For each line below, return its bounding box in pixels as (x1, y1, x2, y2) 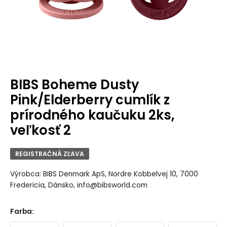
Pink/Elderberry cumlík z (10, 90, 170, 109)
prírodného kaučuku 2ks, (10, 105, 175, 124)
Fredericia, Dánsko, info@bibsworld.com (10, 180, 147, 191)
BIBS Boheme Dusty (10, 75, 139, 94)
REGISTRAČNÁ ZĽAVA (15, 149, 84, 158)
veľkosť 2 (10, 121, 71, 139)
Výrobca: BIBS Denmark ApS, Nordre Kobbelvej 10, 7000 (10, 169, 198, 179)
